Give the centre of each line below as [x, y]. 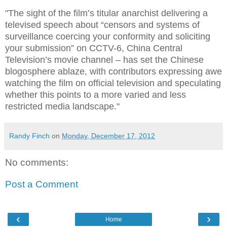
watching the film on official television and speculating [113, 83]
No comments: [37, 162]
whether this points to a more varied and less [96, 94]
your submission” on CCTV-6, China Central [94, 48]
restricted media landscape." [62, 106]
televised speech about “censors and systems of [102, 25]
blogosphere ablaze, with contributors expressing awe [113, 71]
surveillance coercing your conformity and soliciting [108, 36]
